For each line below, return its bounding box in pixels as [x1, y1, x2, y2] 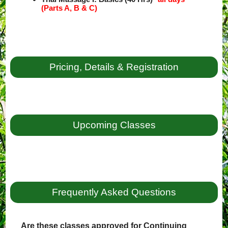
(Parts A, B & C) [41, 4, 98, 12]
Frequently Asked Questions [52, 187, 176, 197]
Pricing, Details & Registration [49, 62, 179, 72]
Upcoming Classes [72, 120, 156, 130]
